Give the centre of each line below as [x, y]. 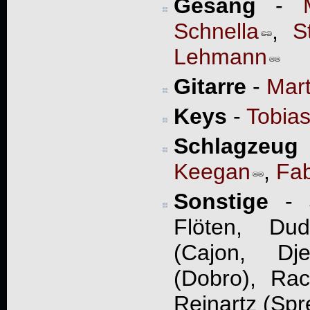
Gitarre [210, 86]
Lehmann [220, 56]
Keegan [212, 171]
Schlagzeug [236, 146]
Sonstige [221, 201]
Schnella [216, 31]
